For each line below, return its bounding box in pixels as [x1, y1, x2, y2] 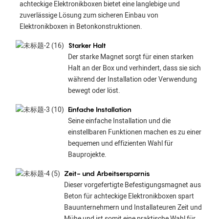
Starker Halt [67, 41, 106, 49]
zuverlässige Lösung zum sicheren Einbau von [19, 10, 158, 21]
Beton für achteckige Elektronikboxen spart [64, 191, 194, 201]
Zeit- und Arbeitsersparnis [64, 169, 150, 177]
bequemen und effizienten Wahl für [67, 138, 173, 149]
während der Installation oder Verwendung [67, 74, 197, 85]
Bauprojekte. [67, 149, 107, 160]
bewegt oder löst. [67, 85, 120, 96]
